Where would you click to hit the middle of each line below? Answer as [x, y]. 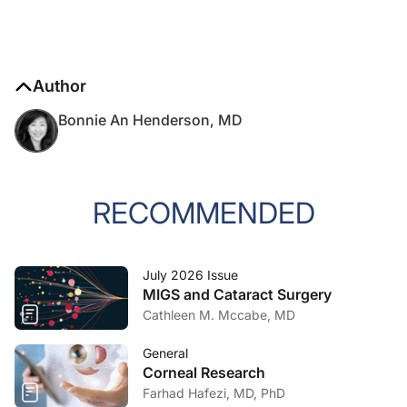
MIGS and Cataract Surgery [237, 294]
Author [60, 86]
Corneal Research [204, 372]
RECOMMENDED [203, 213]
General [165, 353]
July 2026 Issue [190, 275]
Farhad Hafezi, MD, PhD [214, 393]
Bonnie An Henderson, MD [150, 120]
